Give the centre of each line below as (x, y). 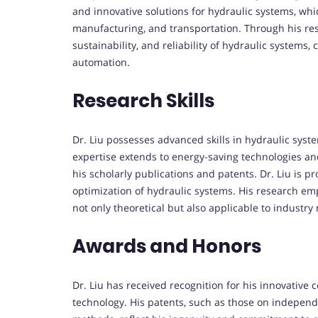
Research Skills (143, 101)
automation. (101, 62)
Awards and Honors (167, 247)
